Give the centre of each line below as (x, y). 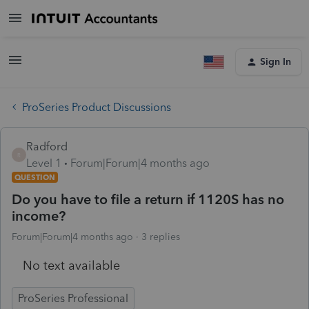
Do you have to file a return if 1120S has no (148, 199)
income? (39, 216)
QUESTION (35, 177)
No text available (71, 265)
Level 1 (44, 163)
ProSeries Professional (73, 298)
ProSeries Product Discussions (97, 107)
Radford (47, 146)
